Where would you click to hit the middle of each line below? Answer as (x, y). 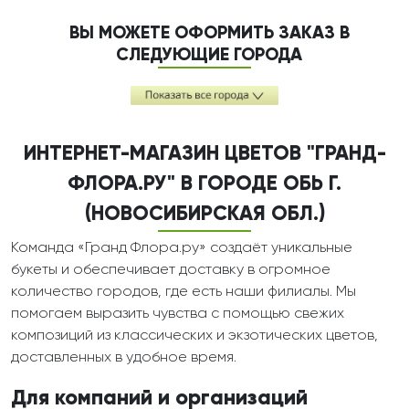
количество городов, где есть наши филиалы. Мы (184, 293)
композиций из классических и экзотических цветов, (194, 336)
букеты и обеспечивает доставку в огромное (171, 271)
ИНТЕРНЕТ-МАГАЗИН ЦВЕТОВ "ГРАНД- (204, 155)
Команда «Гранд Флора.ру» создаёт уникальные (182, 249)
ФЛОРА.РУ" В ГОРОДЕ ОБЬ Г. (204, 185)
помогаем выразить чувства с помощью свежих (178, 315)
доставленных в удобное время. (124, 358)
